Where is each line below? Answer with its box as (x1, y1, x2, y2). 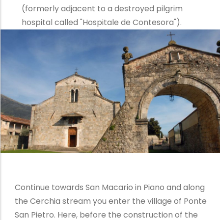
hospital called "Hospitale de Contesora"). (21, 17, 182, 28)
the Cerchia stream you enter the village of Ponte (14, 195, 207, 207)
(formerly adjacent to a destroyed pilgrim (21, 3, 183, 15)
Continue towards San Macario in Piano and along (14, 181, 205, 193)
